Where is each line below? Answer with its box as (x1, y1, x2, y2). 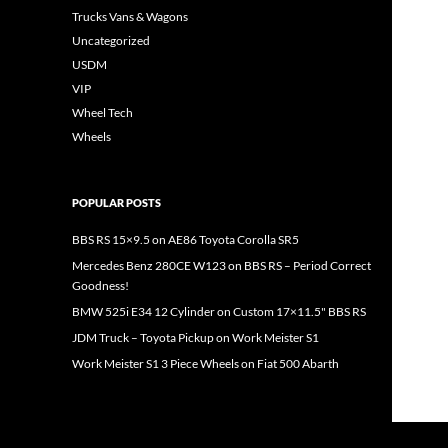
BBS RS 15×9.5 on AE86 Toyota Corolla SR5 (72, 232, 299, 247)
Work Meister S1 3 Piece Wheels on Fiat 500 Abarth (72, 356, 339, 371)
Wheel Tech (72, 105, 133, 120)
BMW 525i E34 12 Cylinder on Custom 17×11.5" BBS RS (72, 304, 366, 319)
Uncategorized (72, 33, 150, 48)
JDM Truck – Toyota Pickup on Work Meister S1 (72, 330, 319, 345)
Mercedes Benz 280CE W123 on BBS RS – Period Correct (72, 258, 371, 273)
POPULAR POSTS (72, 196, 161, 209)
